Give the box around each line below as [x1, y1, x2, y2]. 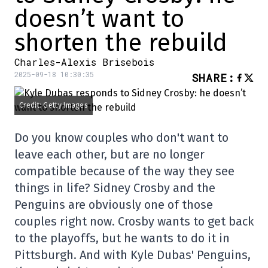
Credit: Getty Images [19, 101, 88, 109]
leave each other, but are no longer [14, 147, 205, 162]
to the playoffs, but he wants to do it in [14, 231, 230, 245]
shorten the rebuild [14, 29, 227, 57]
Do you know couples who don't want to [14, 130, 229, 145]
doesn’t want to [14, 5, 184, 33]
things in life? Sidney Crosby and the [14, 181, 215, 195]
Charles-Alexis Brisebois [14, 56, 154, 68]
